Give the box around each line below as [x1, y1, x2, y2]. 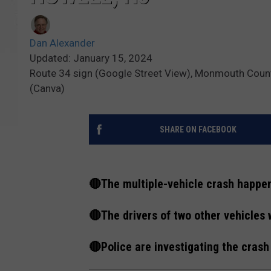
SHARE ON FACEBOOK [159, 125, 237, 135]
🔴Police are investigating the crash [89, 240, 269, 254]
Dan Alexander [30, 37, 95, 50]
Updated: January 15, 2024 [30, 52, 152, 65]
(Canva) [30, 82, 65, 95]
